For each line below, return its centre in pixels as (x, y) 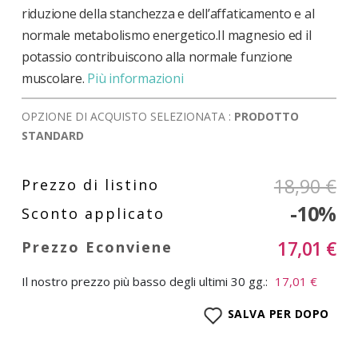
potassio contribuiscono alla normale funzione (157, 56)
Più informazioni (135, 78)
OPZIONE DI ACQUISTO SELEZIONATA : (127, 116)
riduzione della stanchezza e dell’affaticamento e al (168, 13)
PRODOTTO (266, 116)
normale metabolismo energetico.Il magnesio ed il (166, 35)
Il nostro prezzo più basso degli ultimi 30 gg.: (144, 281)
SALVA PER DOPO (278, 314)
